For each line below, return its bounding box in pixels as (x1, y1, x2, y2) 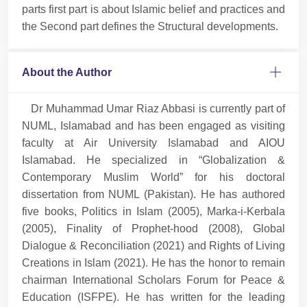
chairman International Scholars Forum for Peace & (22, 273, 285, 286)
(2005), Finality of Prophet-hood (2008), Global (22, 222, 285, 234)
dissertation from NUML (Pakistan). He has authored (22, 188, 285, 200)
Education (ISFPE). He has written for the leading (22, 291, 285, 303)
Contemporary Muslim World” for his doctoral (22, 171, 285, 183)
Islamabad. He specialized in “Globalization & (22, 153, 285, 166)
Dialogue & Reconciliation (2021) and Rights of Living (22, 239, 285, 251)
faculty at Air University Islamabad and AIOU (22, 136, 285, 149)
